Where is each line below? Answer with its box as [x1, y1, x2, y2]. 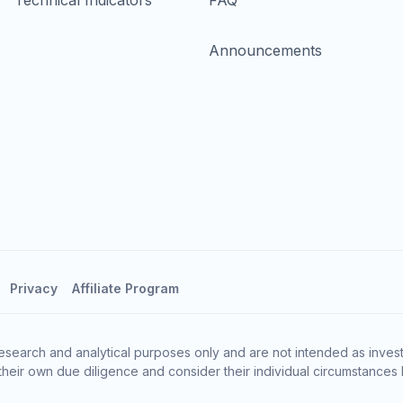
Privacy [10, 281, 58, 297]
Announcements [209, 41, 322, 60]
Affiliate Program [72, 281, 179, 297]
